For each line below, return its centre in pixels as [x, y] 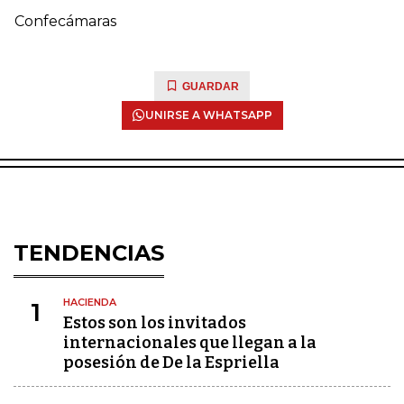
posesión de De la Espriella [171, 363]
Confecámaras [65, 21]
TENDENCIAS [89, 253]
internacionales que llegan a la [190, 343]
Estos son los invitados [155, 323]
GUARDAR [211, 87]
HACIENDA [90, 302]
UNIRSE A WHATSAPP [208, 115]
